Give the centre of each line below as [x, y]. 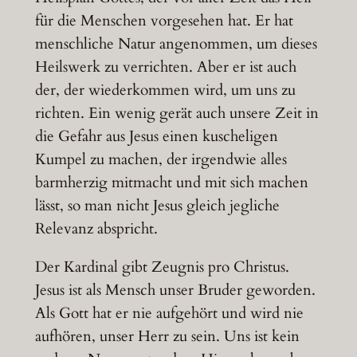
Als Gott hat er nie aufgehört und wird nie [169, 313]
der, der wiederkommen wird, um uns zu [165, 90]
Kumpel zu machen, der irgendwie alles [161, 159]
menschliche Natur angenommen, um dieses [176, 43]
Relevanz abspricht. [96, 228]
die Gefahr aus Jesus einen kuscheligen [156, 136]
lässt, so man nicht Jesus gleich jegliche [157, 205]
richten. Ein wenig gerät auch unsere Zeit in [177, 113]
